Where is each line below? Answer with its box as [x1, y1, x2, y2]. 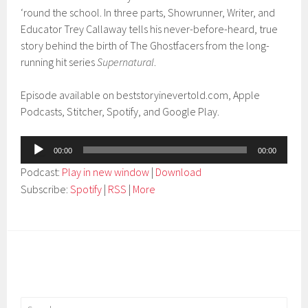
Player [20, 153, 49, 167]
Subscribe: [21, 182, 71, 196]
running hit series [21, 55, 98, 69]
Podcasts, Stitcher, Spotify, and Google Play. [21, 104, 220, 118]
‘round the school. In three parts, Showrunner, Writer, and [21, 5, 276, 19]
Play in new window [62, 165, 150, 179]
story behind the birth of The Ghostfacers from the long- [21, 38, 270, 52]
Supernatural [97, 55, 155, 69]
